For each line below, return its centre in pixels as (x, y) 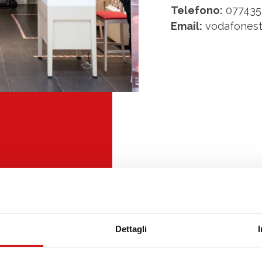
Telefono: (196, 10)
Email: (186, 26)
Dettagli (131, 229)
